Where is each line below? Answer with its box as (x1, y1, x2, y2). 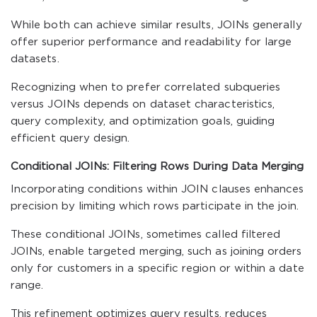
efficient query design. (11, 134, 130, 143)
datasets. (11, 54, 59, 64)
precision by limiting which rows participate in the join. (11, 202, 299, 211)
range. (11, 281, 44, 290)
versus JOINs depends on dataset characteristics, (11, 100, 275, 109)
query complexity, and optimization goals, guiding (11, 117, 275, 126)
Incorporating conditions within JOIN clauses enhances (11, 185, 304, 194)
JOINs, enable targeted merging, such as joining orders (11, 247, 302, 256)
